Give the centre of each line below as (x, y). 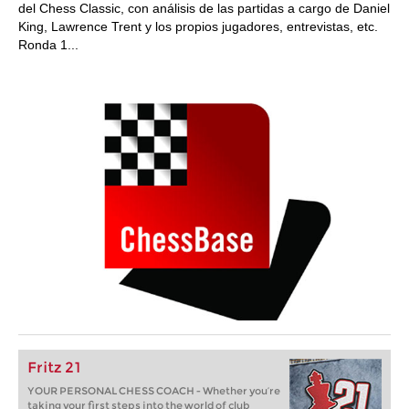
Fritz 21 (54, 367)
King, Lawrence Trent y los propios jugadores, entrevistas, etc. (198, 26)
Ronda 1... (48, 45)
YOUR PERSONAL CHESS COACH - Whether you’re (154, 391)
